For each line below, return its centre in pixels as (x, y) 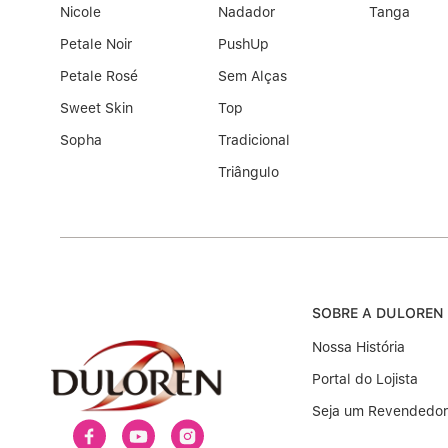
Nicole (80, 12)
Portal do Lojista (365, 379)
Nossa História (358, 347)
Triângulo (248, 172)
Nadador (246, 12)
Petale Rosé (99, 76)
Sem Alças (252, 76)
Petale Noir (96, 44)
